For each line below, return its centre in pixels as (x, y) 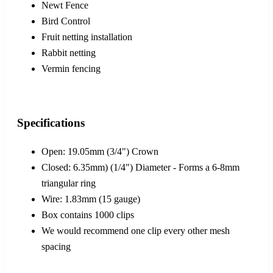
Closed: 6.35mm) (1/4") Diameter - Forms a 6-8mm (140, 167)
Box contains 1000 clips (88, 214)
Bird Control (66, 21)
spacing (56, 246)
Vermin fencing (71, 69)
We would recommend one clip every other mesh (136, 230)
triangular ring (69, 183)
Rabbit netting (69, 53)
